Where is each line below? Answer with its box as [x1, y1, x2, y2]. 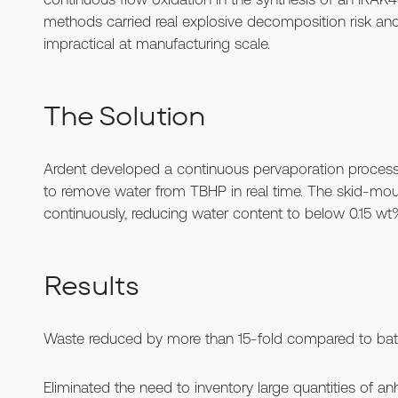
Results [44, 267, 152, 302]
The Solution [44, 98, 206, 132]
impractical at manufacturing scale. [44, 34, 271, 52]
